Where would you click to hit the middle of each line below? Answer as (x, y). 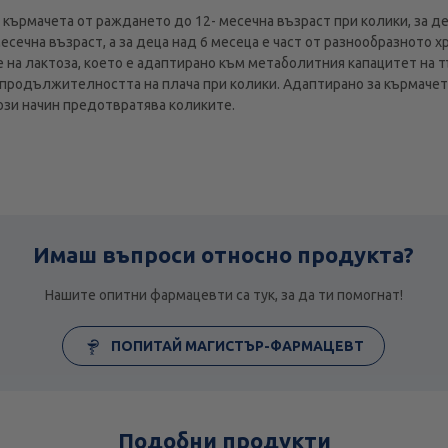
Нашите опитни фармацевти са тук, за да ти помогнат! (223, 295)
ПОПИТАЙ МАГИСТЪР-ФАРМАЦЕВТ (236, 346)
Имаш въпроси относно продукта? (224, 255)
